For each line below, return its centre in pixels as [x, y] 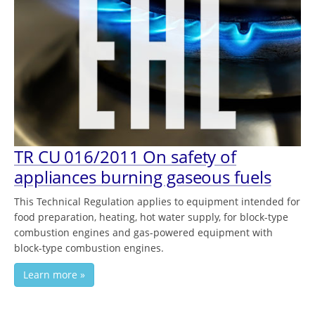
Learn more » [54, 275]
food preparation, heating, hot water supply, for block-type [151, 217]
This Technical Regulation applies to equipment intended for [157, 202]
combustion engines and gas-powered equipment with [143, 233]
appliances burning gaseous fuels [143, 177]
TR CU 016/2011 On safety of [126, 157]
